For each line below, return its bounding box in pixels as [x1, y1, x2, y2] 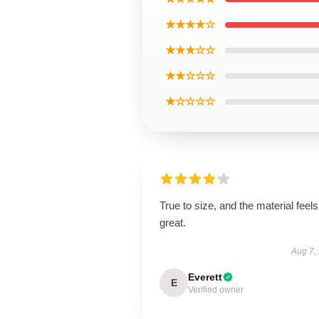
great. [159, 216, 186, 229]
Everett [188, 271, 222, 283]
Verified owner [188, 285, 244, 295]
